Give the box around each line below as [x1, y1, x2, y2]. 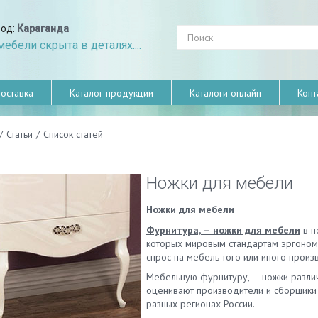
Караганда [16, 23, 69, 34]
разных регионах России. [146, 297, 255, 310]
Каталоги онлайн [190, 87, 261, 99]
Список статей [43, 128, 103, 141]
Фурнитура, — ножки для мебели [146, 223, 300, 236]
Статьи [6, 128, 33, 141]
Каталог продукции [70, 87, 153, 99]
